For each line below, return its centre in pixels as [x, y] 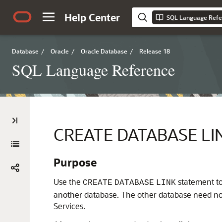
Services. [69, 206]
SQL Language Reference [93, 70]
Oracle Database [104, 51]
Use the [68, 182]
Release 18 [155, 51]
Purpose [75, 162]
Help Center [92, 17]
